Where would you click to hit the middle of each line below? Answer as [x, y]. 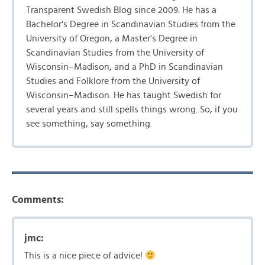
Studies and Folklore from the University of [113, 81]
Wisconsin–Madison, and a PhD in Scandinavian [125, 67]
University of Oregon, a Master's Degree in [112, 38]
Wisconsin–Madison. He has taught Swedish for [124, 95]
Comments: [38, 200]
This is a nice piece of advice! [85, 256]
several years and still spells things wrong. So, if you [132, 109]
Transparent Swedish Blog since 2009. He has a [121, 10]
